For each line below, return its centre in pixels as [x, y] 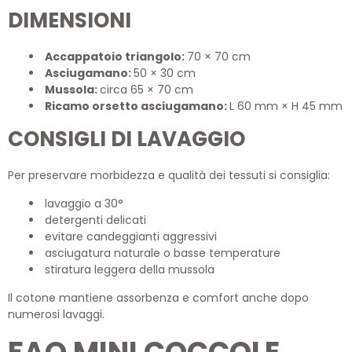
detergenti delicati [95, 220]
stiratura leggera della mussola [130, 270]
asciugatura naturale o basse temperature [163, 253]
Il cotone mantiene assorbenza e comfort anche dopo [158, 298]
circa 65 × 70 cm [147, 90]
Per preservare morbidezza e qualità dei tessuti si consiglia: [169, 176]
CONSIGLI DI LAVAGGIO [126, 139]
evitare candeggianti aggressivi [131, 237]
